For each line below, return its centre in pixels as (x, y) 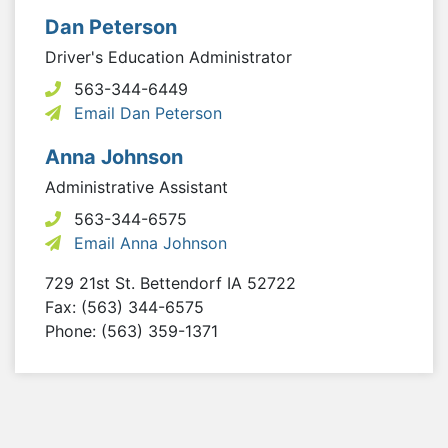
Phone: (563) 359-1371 (131, 330)
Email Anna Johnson (150, 242)
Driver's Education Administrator (168, 56)
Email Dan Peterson (148, 112)
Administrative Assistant (136, 186)
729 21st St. (92, 282)
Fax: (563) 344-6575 (124, 306)
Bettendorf (183, 282)
